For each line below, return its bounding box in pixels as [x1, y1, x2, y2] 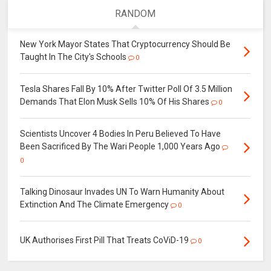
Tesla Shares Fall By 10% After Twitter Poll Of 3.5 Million [20, 83, 233, 94]
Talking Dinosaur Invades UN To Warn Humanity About [20, 186, 225, 197]
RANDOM [115, 7, 156, 19]
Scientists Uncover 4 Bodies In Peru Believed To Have [20, 128, 221, 139]
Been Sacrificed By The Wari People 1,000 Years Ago [20, 141, 221, 151]
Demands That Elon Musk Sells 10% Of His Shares [20, 96, 210, 106]
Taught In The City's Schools [20, 51, 127, 62]
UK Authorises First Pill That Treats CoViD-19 [20, 235, 189, 245]
